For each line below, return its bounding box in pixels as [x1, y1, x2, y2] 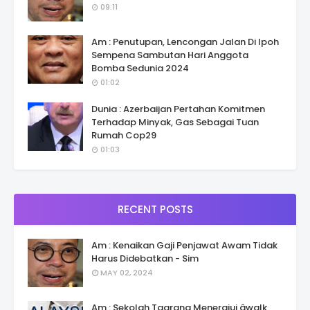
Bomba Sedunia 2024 [91, 62, 189, 75]
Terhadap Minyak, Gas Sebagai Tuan [91, 116, 259, 129]
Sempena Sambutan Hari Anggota [91, 48, 248, 62]
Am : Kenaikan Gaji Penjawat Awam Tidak [91, 239, 277, 253]
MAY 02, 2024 [100, 267, 153, 279]
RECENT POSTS [117, 202, 193, 217]
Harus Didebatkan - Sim [91, 252, 199, 266]
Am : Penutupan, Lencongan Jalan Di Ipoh [91, 35, 279, 49]
